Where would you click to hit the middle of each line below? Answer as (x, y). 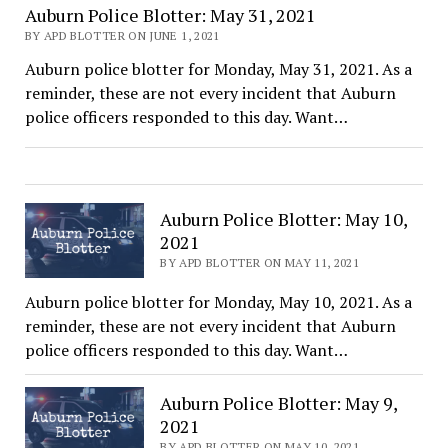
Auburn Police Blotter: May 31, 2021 (170, 14)
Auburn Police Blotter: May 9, (279, 403)
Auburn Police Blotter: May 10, (284, 219)
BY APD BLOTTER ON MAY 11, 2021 (260, 263)
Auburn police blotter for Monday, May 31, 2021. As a (218, 68)
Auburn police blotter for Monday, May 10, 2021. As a (218, 301)
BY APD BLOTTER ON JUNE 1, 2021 (122, 35)
